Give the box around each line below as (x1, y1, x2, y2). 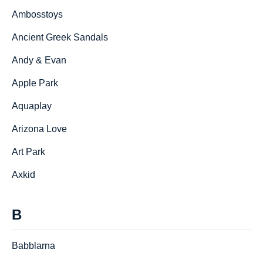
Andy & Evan (12, 55, 66, 65)
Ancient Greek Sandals (12, 32, 108, 42)
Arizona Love (12, 124, 67, 134)
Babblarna (12, 241, 55, 251)
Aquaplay (12, 101, 52, 111)
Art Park (12, 147, 45, 157)
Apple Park (12, 78, 58, 88)
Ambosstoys (12, 9, 63, 19)
